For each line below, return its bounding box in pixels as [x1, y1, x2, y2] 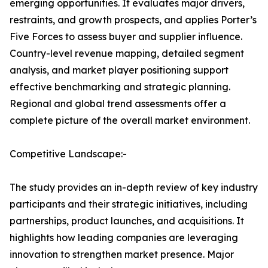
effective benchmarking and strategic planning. [10, 81, 230, 93]
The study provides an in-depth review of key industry [10, 181, 258, 194]
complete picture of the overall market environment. [10, 114, 250, 127]
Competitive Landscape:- [10, 148, 127, 160]
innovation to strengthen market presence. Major [10, 248, 234, 261]
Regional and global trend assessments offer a [10, 98, 226, 110]
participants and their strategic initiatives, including [10, 198, 248, 211]
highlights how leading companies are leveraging [10, 232, 238, 244]
